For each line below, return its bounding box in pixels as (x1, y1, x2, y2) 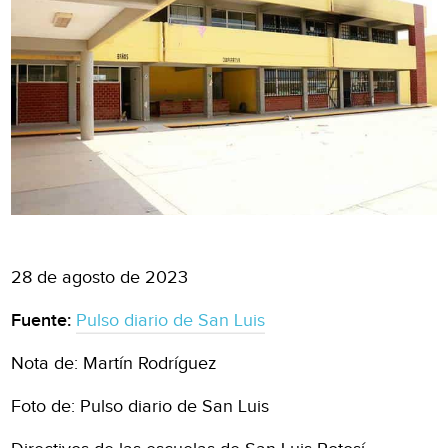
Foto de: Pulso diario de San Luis (11, 395, 270, 417)
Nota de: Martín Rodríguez (11, 352, 217, 374)
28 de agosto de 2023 (11, 266, 189, 288)
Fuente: (11, 309, 77, 331)
